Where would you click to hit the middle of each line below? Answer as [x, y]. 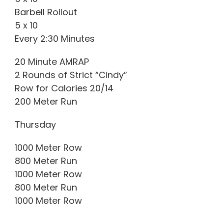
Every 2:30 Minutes [55, 38]
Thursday [35, 124]
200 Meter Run [46, 101]
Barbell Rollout [46, 12]
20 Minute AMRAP [52, 61]
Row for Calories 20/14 [64, 88]
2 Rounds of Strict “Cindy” [71, 75]
